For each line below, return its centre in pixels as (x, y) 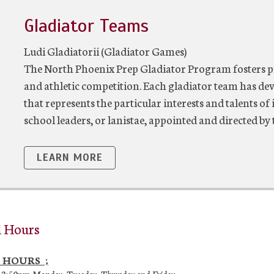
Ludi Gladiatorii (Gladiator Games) (105, 50)
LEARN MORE (70, 157)
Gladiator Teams (86, 25)
